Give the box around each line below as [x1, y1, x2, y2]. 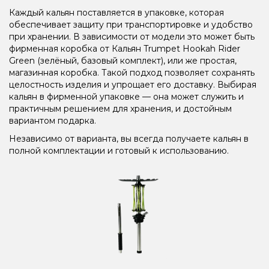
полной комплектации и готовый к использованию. [9, 145, 229, 157]
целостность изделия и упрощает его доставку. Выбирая [9, 79, 256, 91]
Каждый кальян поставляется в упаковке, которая [9, 7, 224, 19]
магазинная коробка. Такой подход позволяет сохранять [9, 67, 255, 79]
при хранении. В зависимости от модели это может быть [9, 31, 255, 43]
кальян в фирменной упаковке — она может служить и [9, 91, 244, 103]
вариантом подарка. [9, 115, 96, 127]
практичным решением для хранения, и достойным [9, 103, 232, 115]
